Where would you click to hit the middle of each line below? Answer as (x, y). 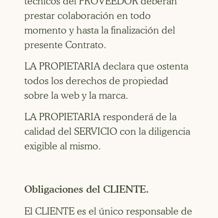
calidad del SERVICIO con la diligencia (107, 132)
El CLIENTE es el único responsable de (108, 211)
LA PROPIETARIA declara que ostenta (106, 66)
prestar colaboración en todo (88, 15)
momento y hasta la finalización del (100, 30)
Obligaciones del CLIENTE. (87, 190)
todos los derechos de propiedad (96, 81)
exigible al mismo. (63, 146)
